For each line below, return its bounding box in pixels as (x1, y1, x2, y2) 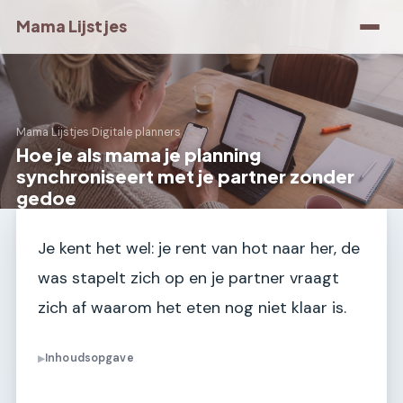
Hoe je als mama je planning (16, 143, 261, 166)
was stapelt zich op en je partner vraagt (38, 267, 339, 289)
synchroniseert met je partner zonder (16, 165, 354, 187)
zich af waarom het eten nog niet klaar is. (38, 297, 346, 318)
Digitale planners (92, 125, 181, 140)
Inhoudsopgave (45, 351, 134, 366)
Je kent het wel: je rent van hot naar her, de (38, 237, 360, 259)
